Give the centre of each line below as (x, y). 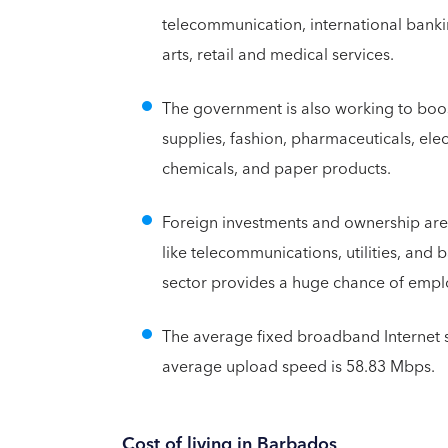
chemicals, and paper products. (276, 169)
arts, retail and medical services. (278, 55)
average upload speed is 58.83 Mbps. (298, 367)
